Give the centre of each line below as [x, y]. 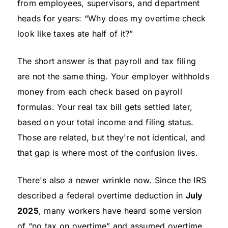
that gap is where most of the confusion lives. [108, 152]
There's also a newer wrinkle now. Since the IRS [112, 180]
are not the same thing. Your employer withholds [113, 76]
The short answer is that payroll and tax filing [107, 61]
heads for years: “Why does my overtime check [112, 18]
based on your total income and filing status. [106, 122]
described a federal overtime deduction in [102, 195]
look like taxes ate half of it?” [75, 33]
